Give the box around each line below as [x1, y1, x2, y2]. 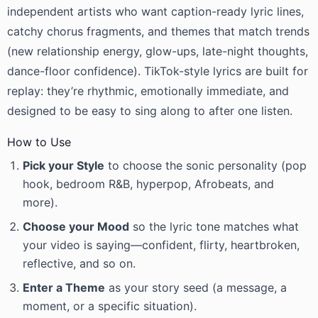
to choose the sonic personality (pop [104, 158, 307, 172]
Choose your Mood [23, 219, 129, 234]
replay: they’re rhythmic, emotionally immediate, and [7, 84, 289, 98]
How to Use [7, 135, 71, 149]
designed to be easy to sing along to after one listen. [7, 104, 292, 118]
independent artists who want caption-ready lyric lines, [7, 4, 304, 18]
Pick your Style [23, 158, 104, 172]
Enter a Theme [23, 280, 105, 295]
